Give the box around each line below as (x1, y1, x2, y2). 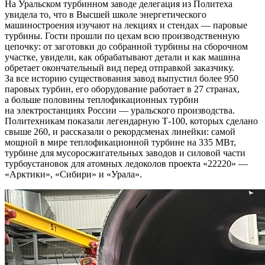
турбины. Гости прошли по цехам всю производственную (5, 30, 240, 41)
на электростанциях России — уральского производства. (5, 105, 235, 115)
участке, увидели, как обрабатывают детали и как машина (5, 51, 240, 62)
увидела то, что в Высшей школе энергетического (5, 9, 206, 20)
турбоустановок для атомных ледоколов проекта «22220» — (5, 158, 248, 169)
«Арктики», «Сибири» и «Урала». (5, 169, 142, 179)
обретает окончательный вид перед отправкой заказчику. (5, 62, 234, 73)
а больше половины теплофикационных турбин (5, 94, 199, 105)
